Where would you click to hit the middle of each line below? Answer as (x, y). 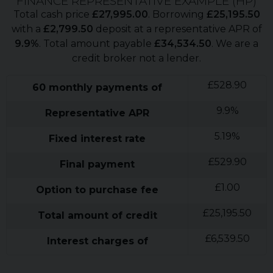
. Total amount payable (97, 44)
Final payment (97, 165)
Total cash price (52, 15)
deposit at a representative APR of (177, 29)
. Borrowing (177, 15)
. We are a (235, 44)
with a (27, 29)
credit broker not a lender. (136, 58)
